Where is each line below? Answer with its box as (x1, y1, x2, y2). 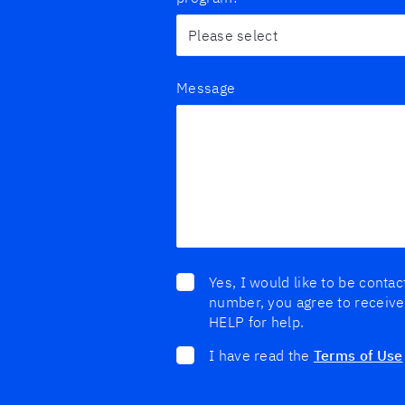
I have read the (209, 345, 314, 364)
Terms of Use (313, 345, 403, 364)
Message (176, 78, 236, 97)
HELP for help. (209, 312, 305, 331)
